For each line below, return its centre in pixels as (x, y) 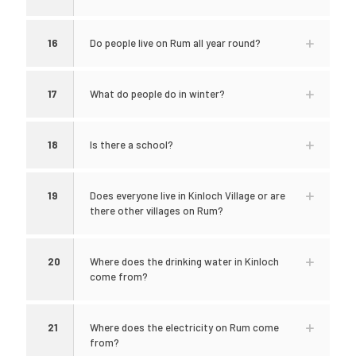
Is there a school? (132, 145)
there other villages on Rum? (157, 211)
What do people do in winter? (157, 94)
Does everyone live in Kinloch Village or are (188, 195)
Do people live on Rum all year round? (175, 43)
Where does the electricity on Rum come (184, 327)
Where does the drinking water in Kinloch (184, 261)
